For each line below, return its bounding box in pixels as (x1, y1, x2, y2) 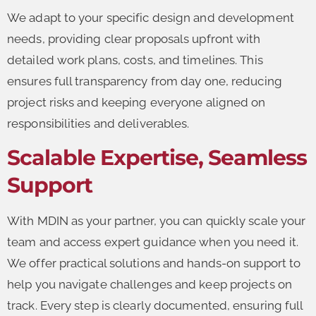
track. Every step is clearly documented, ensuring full (7, 298, 303, 312)
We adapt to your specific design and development (7, 10, 294, 25)
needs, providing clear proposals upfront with (7, 31, 261, 46)
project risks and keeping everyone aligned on (7, 95, 266, 109)
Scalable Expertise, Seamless (7, 144, 307, 171)
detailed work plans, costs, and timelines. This (7, 52, 263, 67)
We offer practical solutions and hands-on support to (7, 255, 301, 270)
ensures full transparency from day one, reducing (7, 73, 282, 88)
